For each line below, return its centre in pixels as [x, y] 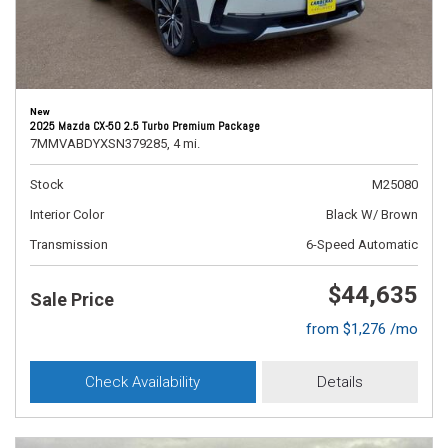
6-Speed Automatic [362, 244]
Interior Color [67, 214]
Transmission [69, 244]
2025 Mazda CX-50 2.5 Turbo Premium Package [145, 126]
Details [339, 382]
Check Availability [143, 382]
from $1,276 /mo [362, 329]
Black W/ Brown [372, 214]
